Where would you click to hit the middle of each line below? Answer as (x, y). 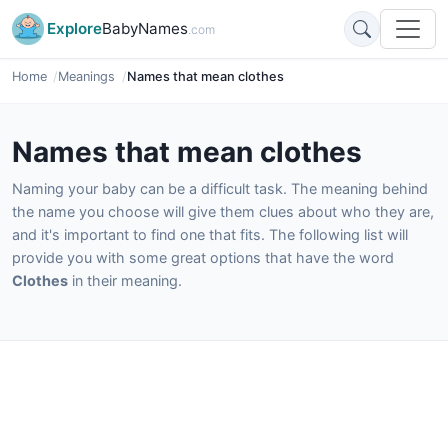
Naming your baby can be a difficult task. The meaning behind (220, 188)
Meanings (87, 76)
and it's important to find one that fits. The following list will (210, 234)
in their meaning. (125, 280)
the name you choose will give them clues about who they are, (223, 211)
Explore (74, 28)
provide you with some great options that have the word (203, 257)
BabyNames (145, 28)
